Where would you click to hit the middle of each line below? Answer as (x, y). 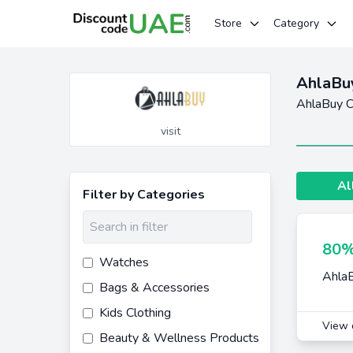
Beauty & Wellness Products (179, 338)
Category (296, 23)
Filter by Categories (144, 195)
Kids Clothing (135, 313)
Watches (124, 262)
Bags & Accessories (154, 288)
